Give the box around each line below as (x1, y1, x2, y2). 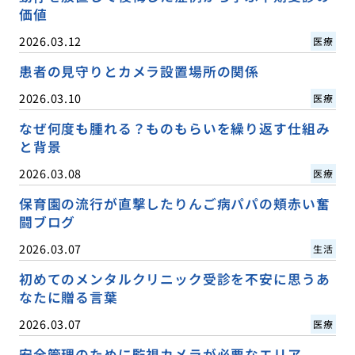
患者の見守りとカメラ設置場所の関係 (18, 62, 260, 82)
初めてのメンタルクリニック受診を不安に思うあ (18, 269, 330, 289)
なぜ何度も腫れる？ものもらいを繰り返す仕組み (18, 119, 330, 139)
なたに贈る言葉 (18, 288, 118, 307)
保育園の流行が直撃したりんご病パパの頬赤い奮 (18, 194, 330, 214)
